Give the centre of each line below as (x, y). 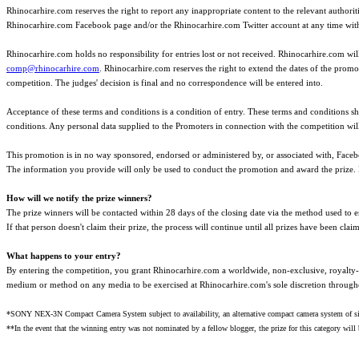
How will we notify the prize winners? (79, 198)
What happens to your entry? (64, 256)
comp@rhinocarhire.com (53, 69)
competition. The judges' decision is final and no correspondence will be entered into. (165, 83)
